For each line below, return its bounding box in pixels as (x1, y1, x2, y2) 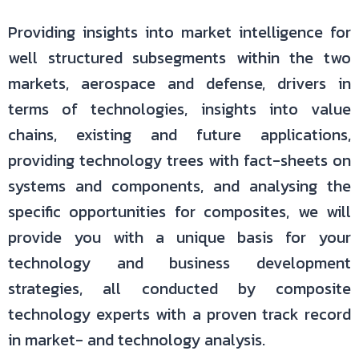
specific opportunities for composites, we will (8, 200, 351, 224)
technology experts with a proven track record (8, 302, 351, 326)
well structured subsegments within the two (8, 46, 351, 70)
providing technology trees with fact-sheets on (8, 148, 351, 172)
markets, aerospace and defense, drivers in (8, 71, 351, 95)
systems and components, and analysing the (8, 174, 351, 198)
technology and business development (8, 251, 351, 275)
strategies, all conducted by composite (8, 276, 351, 301)
